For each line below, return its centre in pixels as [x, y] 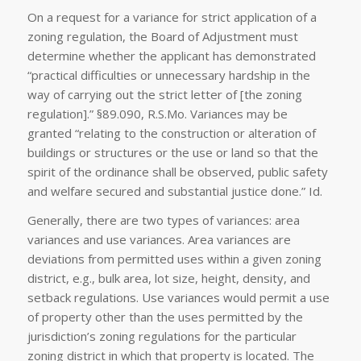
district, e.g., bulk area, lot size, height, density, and [168, 278]
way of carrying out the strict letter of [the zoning [164, 94]
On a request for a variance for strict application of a [172, 17]
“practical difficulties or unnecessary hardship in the [168, 75]
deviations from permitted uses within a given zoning [174, 259]
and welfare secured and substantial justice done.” [168, 191]
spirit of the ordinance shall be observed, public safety [177, 171]
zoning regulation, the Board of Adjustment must [162, 36]
